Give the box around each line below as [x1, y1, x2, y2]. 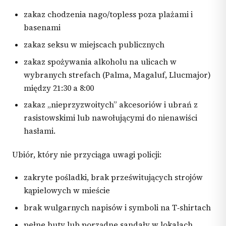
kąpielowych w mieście [24, 185, 110, 196]
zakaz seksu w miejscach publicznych [24, 39, 165, 50]
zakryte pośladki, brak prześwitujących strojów [24, 172, 203, 183]
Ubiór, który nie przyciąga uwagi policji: [12, 149, 161, 160]
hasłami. [24, 126, 56, 137]
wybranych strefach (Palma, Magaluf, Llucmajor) [24, 69, 211, 80]
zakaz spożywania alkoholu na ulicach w [24, 56, 177, 67]
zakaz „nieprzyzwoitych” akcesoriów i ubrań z [24, 99, 198, 110]
